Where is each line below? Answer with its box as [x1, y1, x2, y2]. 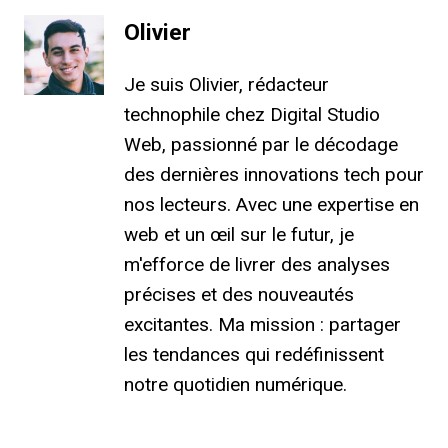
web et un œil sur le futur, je [124, 222, 354, 246]
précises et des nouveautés [124, 282, 354, 306]
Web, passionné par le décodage [124, 132, 398, 156]
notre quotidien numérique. [124, 372, 347, 396]
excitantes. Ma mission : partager [124, 312, 401, 336]
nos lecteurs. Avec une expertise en [124, 192, 419, 216]
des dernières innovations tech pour [124, 162, 424, 186]
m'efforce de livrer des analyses [124, 252, 390, 276]
